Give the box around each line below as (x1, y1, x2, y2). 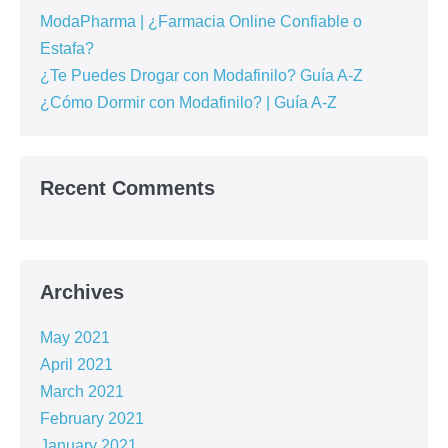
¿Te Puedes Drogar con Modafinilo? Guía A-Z (40, 66, 363, 84)
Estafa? (40, 39, 94, 57)
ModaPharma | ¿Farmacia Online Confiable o (40, 12, 362, 30)
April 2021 (40, 355, 113, 373)
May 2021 (40, 328, 110, 346)
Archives (40, 280, 124, 303)
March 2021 (40, 382, 124, 400)
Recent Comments (40, 176, 215, 199)
